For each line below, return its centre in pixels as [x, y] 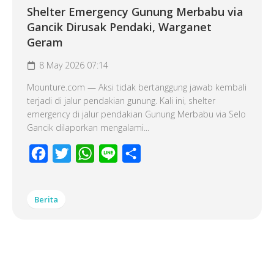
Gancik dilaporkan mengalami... [88, 128]
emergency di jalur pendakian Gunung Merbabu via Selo [136, 114]
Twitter [86, 154]
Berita [46, 199]
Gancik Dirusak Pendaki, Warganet [119, 27]
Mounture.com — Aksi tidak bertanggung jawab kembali [137, 87]
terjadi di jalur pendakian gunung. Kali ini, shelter [121, 101]
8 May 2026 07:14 [74, 65]
